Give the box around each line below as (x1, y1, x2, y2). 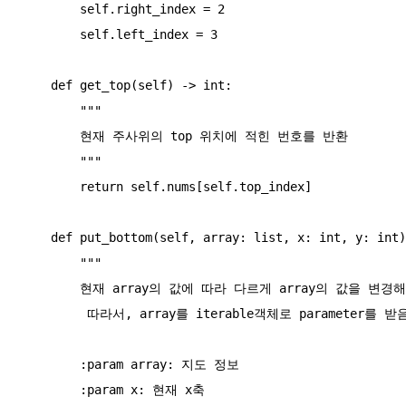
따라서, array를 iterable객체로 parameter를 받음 (22, 305, 87, 321)
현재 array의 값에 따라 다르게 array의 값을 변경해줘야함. (22, 280, 80, 295)
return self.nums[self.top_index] (22, 179, 80, 194)
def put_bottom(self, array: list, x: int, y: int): (22, 229, 51, 245)
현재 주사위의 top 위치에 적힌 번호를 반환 (22, 128, 80, 143)
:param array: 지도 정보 (22, 356, 80, 372)
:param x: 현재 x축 (22, 382, 80, 397)
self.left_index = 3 (22, 26, 80, 42)
